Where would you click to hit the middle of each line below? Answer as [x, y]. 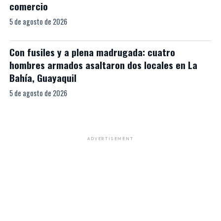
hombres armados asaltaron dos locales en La [103, 65]
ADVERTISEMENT [110, 139]
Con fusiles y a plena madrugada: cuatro [92, 52]
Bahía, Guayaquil [43, 78]
